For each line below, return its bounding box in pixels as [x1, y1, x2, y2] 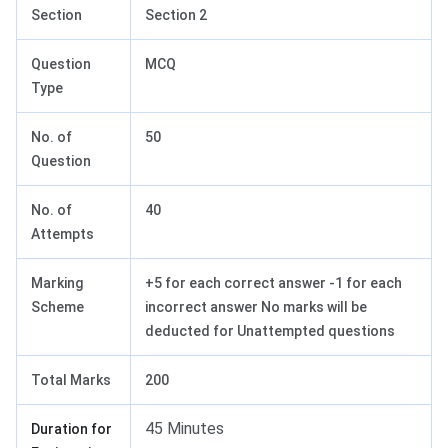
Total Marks [31, 371, 111, 388]
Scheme [31, 298, 84, 315]
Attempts [31, 225, 94, 242]
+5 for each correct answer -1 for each [145, 274, 402, 291]
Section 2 [145, 6, 207, 23]
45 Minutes [145, 418, 224, 438]
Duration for [31, 420, 112, 437]
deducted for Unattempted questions [145, 322, 395, 339]
